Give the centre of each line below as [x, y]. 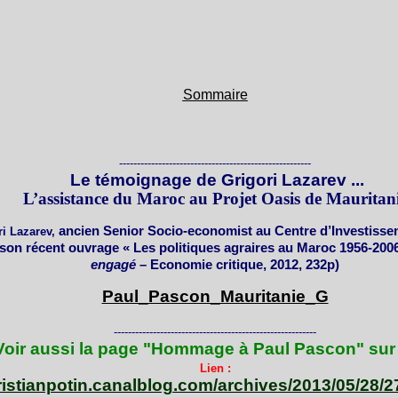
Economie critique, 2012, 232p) [245, 265]
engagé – [120, 265]
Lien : [215, 368]
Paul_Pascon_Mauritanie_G [215, 296]
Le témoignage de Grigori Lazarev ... [215, 180]
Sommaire [215, 95]
